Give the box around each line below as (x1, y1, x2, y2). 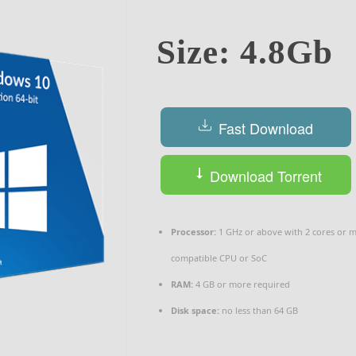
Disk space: (171, 304, 219, 316)
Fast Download (215, 118, 313, 139)
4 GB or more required (193, 277, 290, 290)
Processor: (171, 225, 216, 238)
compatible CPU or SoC (171, 251, 267, 264)
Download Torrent (206, 165, 322, 187)
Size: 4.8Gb (157, 33, 333, 71)
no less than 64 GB (219, 304, 298, 316)
